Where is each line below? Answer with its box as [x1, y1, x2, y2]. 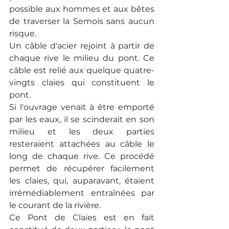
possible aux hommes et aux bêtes [9, 4, 154, 14]
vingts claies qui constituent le [9, 78, 154, 88]
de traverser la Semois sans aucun [9, 16, 154, 27]
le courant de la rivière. [9, 200, 101, 211]
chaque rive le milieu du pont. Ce [9, 53, 154, 63]
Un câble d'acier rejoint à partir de [9, 41, 154, 51]
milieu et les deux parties [9, 127, 154, 137]
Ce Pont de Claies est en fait [9, 213, 154, 223]
